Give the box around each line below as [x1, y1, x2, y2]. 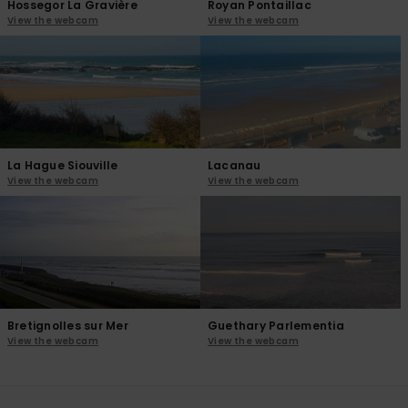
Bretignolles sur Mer [7, 317, 128, 333]
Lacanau [208, 157, 261, 173]
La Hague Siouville [7, 157, 118, 173]
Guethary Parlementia [208, 317, 344, 333]
